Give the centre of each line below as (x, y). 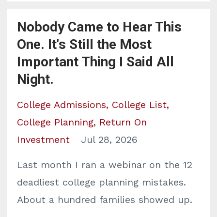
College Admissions (62, 105)
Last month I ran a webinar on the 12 (105, 165)
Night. (35, 79)
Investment (43, 139)
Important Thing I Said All (95, 62)
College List (139, 105)
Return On (123, 122)
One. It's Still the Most (84, 44)
